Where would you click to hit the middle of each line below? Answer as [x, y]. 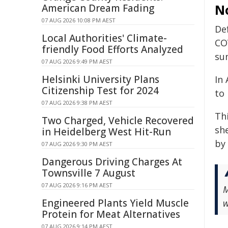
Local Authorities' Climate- [104, 38]
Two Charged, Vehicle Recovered [118, 121]
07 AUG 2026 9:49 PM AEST [77, 61]
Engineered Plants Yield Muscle [115, 203]
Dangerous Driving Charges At [112, 162]
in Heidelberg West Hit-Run [106, 132]
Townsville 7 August [89, 173]
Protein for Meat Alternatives [111, 214]
